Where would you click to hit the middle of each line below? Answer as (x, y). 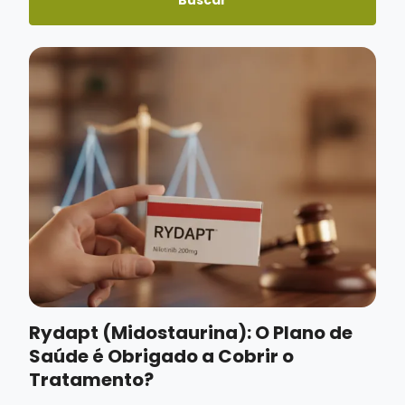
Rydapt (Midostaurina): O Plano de (191, 333)
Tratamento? (91, 380)
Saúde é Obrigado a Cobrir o (161, 357)
